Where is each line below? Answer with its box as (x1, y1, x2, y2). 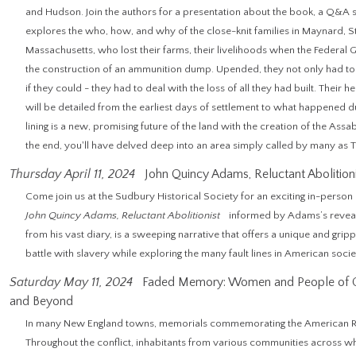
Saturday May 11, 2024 (10, 275, 133, 289)
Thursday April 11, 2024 (10, 167, 135, 181)
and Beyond (10, 294, 73, 308)
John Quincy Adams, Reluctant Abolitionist (25, 210, 220, 221)
